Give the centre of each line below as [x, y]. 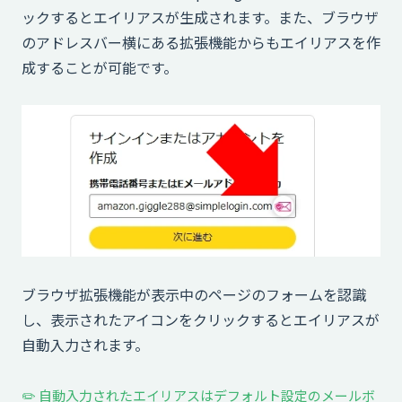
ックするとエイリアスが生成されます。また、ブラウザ [200, 17]
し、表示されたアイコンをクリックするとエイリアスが [201, 320]
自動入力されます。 [85, 345]
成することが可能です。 [100, 67]
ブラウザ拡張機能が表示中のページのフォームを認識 [194, 295]
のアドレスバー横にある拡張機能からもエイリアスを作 [201, 42]
